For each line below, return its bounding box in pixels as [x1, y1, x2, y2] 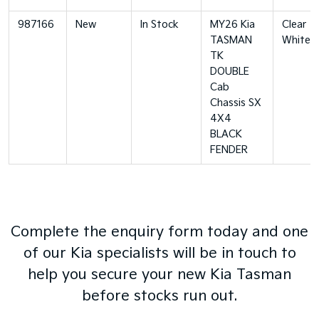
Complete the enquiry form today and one [11, 224, 308, 241]
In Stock [140, 19, 179, 31]
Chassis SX [210, 97, 261, 109]
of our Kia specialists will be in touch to [23, 245, 296, 262]
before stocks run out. [82, 288, 237, 305]
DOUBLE [210, 66, 249, 78]
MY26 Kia [210, 19, 255, 31]
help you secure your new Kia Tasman [28, 266, 291, 283]
